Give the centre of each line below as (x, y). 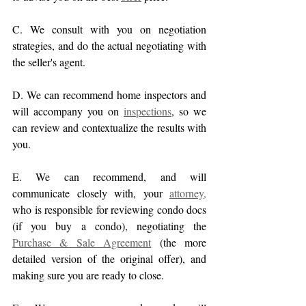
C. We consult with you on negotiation (109, 29)
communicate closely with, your (91, 193)
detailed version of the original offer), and (109, 259)
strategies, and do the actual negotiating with (109, 46)
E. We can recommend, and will (109, 177)
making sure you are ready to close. (88, 275)
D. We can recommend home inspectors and (109, 95)
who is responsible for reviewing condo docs (109, 210)
